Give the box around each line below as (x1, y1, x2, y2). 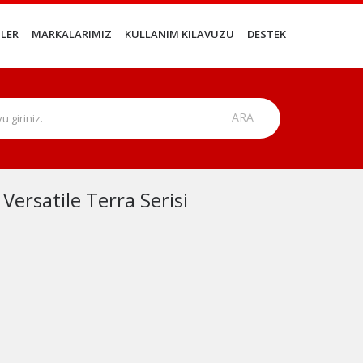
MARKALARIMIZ (32, 27, 112, 42)
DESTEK (247, 27, 286, 42)
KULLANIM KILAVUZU (125, 27, 234, 42)
